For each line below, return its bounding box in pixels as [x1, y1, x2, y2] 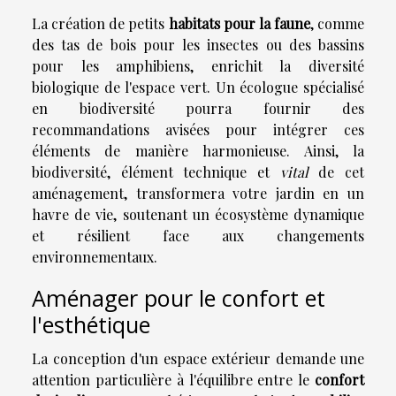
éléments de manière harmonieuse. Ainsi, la [32, 141, 364, 161]
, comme [309, 14, 364, 34]
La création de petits [32, 14, 169, 34]
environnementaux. [32, 247, 157, 267]
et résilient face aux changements [32, 226, 364, 246]
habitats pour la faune [168, 14, 310, 34]
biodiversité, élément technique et [32, 163, 280, 182]
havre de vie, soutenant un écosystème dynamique [32, 205, 364, 225]
